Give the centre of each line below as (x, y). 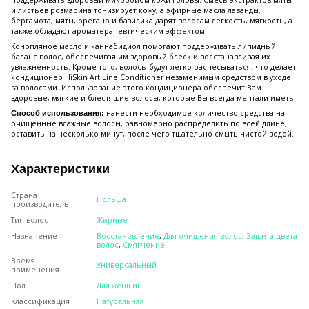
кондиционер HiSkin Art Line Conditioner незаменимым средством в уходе (151, 78)
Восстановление (128, 236)
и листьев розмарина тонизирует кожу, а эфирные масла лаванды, (136, 11)
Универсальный (127, 265)
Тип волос (30, 220)
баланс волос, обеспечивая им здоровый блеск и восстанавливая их (141, 57)
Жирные (112, 220)
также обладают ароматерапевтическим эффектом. (109, 31)
